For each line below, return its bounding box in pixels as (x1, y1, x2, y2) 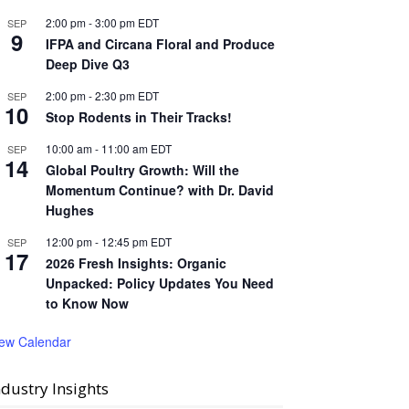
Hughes (46, 201, 94, 219)
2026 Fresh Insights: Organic (46, 254, 226, 272)
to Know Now (46, 294, 129, 312)
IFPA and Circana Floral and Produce (46, 35, 275, 53)
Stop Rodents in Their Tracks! (46, 108, 232, 126)
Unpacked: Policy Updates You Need (46, 274, 274, 292)
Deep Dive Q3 (46, 55, 130, 73)
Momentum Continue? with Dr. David (46, 181, 274, 199)
